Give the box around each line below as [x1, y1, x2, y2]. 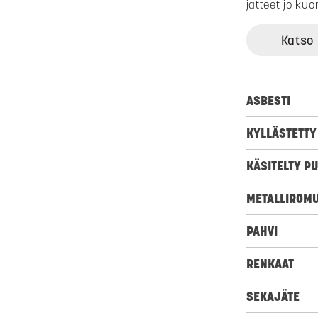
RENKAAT [246, 256, 294, 273]
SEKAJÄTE [246, 288, 300, 305]
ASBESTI [246, 92, 290, 109]
